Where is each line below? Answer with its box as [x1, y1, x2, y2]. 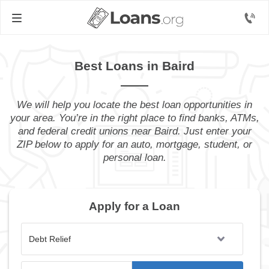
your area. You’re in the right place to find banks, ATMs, [10, 112, 259, 124]
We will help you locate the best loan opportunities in [17, 99, 252, 110]
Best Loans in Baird [74, 59, 195, 73]
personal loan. [103, 152, 166, 163]
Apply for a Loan [89, 200, 180, 213]
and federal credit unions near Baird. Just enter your [17, 125, 252, 137]
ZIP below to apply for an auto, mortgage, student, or [17, 139, 252, 150]
